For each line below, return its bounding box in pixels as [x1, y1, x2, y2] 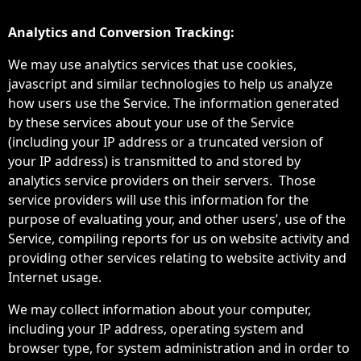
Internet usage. [8, 268, 102, 286]
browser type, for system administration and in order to [8, 339, 350, 357]
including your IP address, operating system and [8, 320, 304, 338]
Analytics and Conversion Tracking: [8, 23, 234, 41]
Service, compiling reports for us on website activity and [8, 230, 350, 247]
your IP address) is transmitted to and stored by [8, 152, 301, 170]
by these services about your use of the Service [8, 114, 294, 131]
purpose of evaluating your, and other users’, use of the [8, 210, 346, 228]
